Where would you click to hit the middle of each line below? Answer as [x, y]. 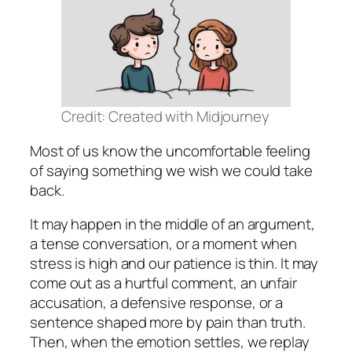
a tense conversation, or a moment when [164, 244]
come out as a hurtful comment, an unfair [163, 283]
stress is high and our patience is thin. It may [174, 264]
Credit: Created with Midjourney [165, 117]
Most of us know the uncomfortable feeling [170, 150]
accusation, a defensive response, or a [157, 303]
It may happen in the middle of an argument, [172, 224]
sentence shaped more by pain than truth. [168, 323]
